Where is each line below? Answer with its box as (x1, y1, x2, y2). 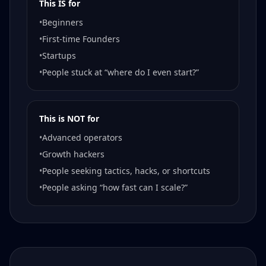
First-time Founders (42, 33, 120, 45)
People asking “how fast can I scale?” (42, 182, 188, 194)
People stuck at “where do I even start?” (42, 66, 199, 78)
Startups (42, 50, 76, 62)
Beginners (42, 17, 83, 28)
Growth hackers (42, 148, 104, 160)
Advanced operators (42, 132, 122, 144)
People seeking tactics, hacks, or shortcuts (42, 165, 210, 177)
